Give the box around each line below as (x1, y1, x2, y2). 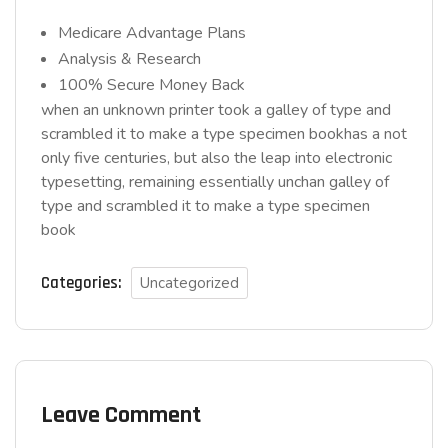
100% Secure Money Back (58, 74, 245, 96)
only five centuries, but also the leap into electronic (41, 147, 392, 169)
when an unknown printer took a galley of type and (41, 99, 391, 121)
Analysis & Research (58, 48, 201, 70)
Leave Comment (41, 400, 201, 430)
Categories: (41, 272, 122, 294)
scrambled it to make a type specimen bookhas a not (41, 123, 407, 145)
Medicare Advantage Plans (58, 22, 246, 44)
